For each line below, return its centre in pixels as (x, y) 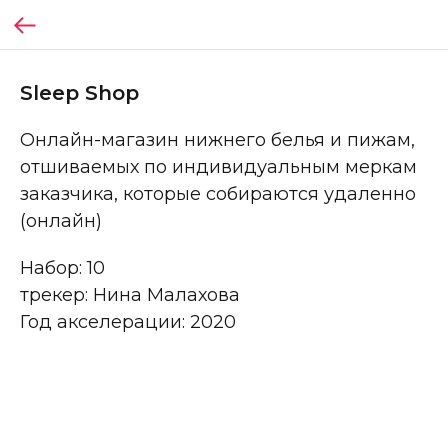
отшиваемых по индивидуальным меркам (218, 167)
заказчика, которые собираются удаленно (218, 194)
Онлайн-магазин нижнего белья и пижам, (217, 140)
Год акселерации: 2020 (128, 322)
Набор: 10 (62, 268)
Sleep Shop (79, 93)
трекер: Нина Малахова (130, 295)
